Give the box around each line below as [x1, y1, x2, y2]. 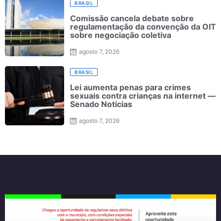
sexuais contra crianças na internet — [70, 91, 216, 101]
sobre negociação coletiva [70, 30, 171, 40]
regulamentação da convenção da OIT [70, 22, 216, 32]
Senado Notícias [70, 99, 132, 110]
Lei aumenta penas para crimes [70, 82, 191, 93]
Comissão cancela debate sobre [70, 13, 194, 24]
